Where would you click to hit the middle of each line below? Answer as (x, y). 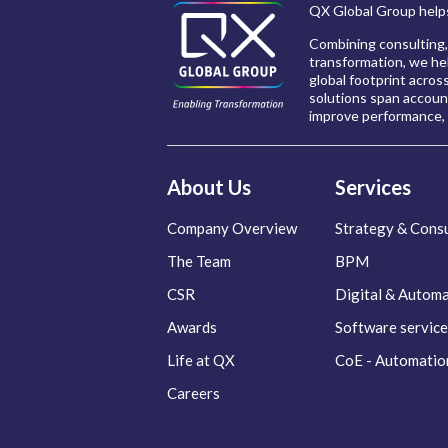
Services (372, 187)
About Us (209, 187)
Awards (192, 327)
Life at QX (201, 360)
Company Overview (232, 228)
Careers (193, 393)
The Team (199, 261)
